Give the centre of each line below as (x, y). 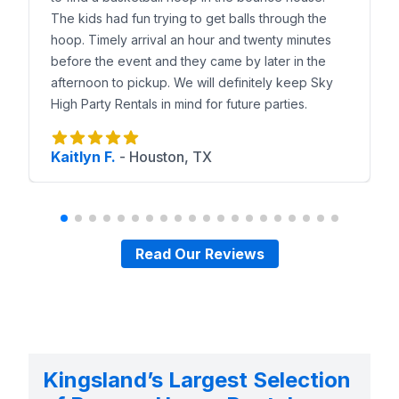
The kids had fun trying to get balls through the (189, 18)
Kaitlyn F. (83, 157)
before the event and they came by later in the (188, 61)
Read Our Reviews (199, 254)
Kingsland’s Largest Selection (197, 380)
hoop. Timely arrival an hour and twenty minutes (191, 40)
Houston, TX (171, 157)
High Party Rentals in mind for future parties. (179, 104)
